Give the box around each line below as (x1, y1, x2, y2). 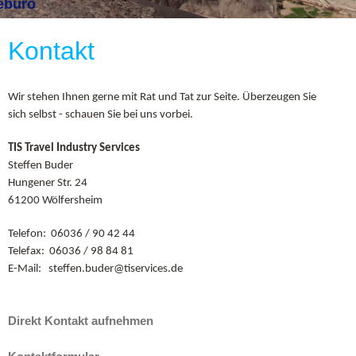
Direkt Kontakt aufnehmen (7, 313, 153, 327)
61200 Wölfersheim (7, 194, 103, 207)
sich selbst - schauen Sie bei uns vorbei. (7, 108, 193, 121)
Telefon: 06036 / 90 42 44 (7, 227, 135, 240)
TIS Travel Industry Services (7, 141, 140, 154)
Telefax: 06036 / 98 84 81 (7, 245, 133, 257)
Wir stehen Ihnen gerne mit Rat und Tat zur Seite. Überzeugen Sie (7, 91, 316, 103)
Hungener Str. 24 (7, 176, 87, 189)
